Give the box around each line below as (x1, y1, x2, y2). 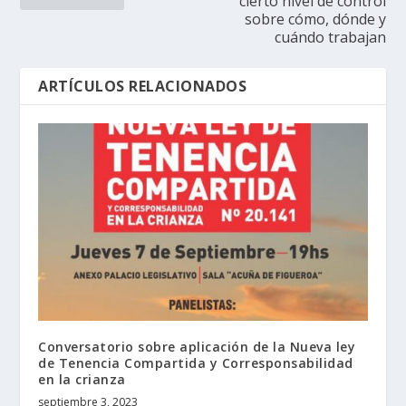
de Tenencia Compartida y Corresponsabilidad (38, 353, 353, 372)
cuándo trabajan (274, 26, 386, 47)
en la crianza (38, 370, 126, 388)
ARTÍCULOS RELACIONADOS (38, 75, 247, 96)
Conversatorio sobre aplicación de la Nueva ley (38, 337, 356, 355)
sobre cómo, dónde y (244, 8, 386, 29)
